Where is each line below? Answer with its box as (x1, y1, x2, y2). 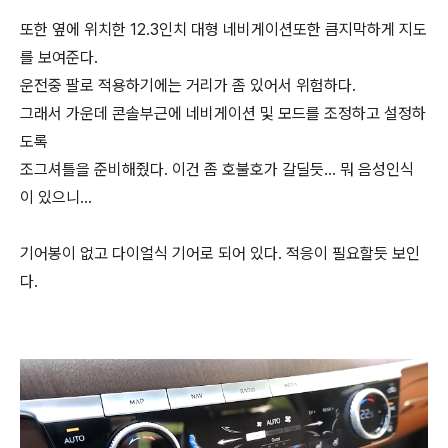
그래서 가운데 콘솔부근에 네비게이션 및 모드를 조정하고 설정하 (20, 103, 426, 123)
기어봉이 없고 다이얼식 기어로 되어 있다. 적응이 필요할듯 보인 (20, 243, 420, 263)
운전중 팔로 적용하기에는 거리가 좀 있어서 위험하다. (20, 75, 356, 95)
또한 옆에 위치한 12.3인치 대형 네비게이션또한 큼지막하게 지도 (20, 19, 427, 39)
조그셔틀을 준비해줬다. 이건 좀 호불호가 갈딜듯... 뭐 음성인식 (20, 159, 414, 179)
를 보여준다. (20, 47, 98, 67)
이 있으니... (20, 187, 92, 207)
